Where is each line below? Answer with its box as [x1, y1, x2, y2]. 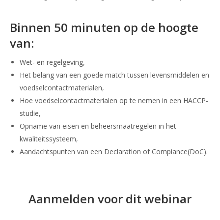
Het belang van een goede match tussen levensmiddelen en [20, 70, 209, 80]
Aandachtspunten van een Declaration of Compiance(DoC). [20, 146, 208, 156]
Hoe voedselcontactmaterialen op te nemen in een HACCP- [20, 95, 208, 105]
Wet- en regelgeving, [20, 57, 85, 67]
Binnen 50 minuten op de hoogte [10, 19, 198, 35]
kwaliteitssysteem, [20, 134, 78, 143]
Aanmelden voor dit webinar [28, 190, 192, 207]
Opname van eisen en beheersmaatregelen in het [20, 121, 176, 131]
